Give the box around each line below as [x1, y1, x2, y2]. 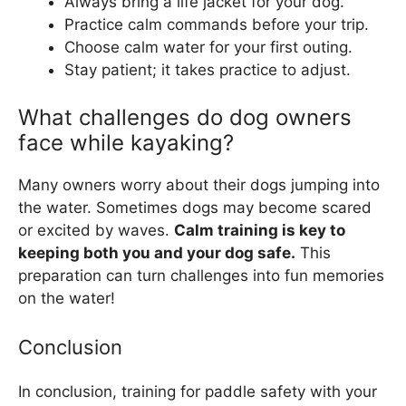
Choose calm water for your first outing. [64, 38, 353, 57]
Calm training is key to [174, 220, 345, 239]
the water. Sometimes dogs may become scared [18, 198, 372, 217]
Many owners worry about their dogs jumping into [18, 175, 380, 194]
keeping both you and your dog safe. [18, 243, 295, 262]
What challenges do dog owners [18, 103, 352, 130]
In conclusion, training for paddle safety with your [18, 382, 377, 401]
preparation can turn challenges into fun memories [18, 266, 384, 285]
